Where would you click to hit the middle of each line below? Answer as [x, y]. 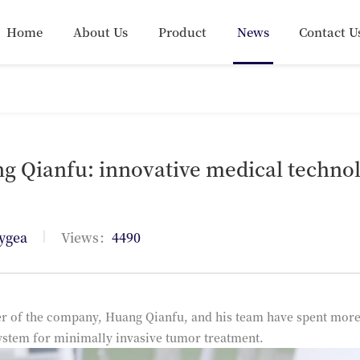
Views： [85, 237]
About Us [100, 32]
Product [182, 32]
